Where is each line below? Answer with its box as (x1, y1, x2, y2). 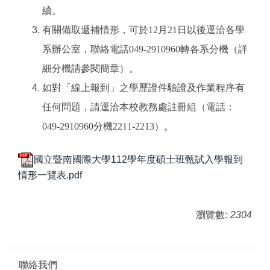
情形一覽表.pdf (18, 170, 82, 180)
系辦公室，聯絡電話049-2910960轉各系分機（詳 (42, 44, 248, 54)
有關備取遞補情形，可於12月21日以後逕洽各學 (42, 25, 245, 35)
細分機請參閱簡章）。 (42, 63, 139, 74)
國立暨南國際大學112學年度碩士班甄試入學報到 (34, 154, 243, 165)
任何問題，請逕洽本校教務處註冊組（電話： (42, 102, 235, 112)
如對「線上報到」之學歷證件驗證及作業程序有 (42, 83, 245, 93)
